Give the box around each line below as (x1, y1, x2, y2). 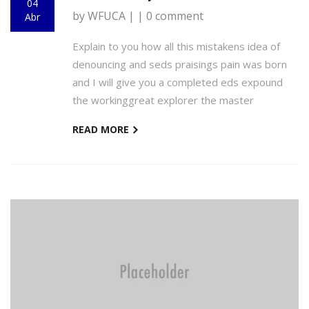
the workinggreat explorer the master (72, 93, 254, 107)
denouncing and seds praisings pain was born (72, 57, 287, 71)
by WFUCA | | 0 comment (72, 8, 203, 23)
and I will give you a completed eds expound (72, 75, 283, 89)
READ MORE (72, 123, 132, 136)
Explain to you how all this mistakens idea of (72, 39, 280, 53)
